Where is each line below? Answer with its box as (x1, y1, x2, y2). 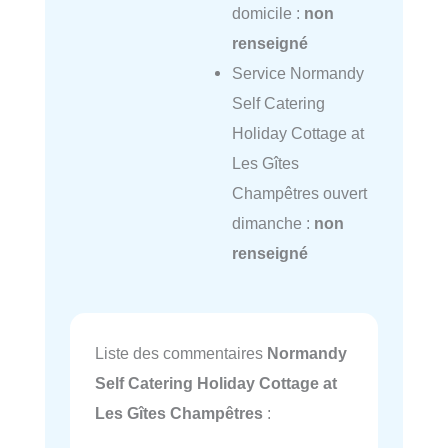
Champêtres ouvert (231, 184, 367, 203)
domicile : (231, 4, 304, 23)
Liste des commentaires (95, 344, 267, 363)
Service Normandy (231, 64, 364, 83)
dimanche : (231, 214, 314, 233)
